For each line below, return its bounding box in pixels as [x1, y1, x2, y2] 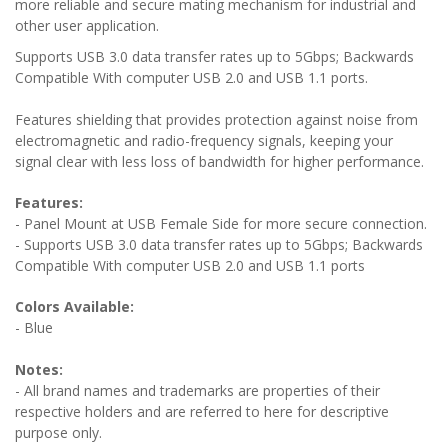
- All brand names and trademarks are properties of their [15, 380, 380, 400]
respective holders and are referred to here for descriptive [15, 401, 389, 421]
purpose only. [15, 422, 102, 442]
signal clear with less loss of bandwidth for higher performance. [15, 151, 424, 171]
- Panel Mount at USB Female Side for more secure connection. [15, 213, 427, 233]
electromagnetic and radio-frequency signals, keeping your [15, 130, 393, 150]
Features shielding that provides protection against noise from [15, 109, 418, 129]
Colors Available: [15, 296, 134, 316]
